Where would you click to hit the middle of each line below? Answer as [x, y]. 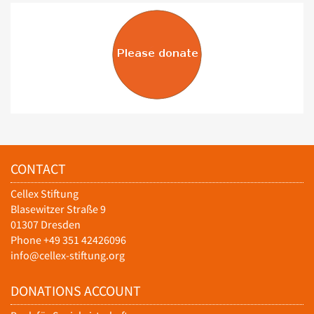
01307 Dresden [46, 225]
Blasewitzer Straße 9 [58, 210]
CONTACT [38, 169]
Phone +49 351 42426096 [68, 240]
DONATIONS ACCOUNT [76, 291]
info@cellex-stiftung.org [68, 256]
